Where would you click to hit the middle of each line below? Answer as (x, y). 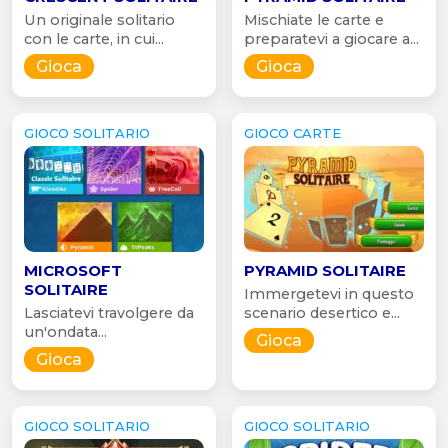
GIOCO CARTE (292, 132)
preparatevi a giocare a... (331, 38)
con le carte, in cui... (94, 38)
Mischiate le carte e (314, 19)
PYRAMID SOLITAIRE (325, 270)
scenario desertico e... (322, 312)
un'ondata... (65, 331)
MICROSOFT (73, 270)
